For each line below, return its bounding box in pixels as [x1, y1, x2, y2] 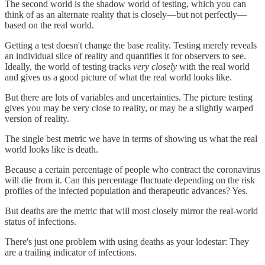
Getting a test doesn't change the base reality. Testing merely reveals [5, 40, 257, 50]
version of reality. [5, 113, 69, 124]
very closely [133, 61, 177, 72]
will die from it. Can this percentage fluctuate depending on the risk [5, 174, 255, 185]
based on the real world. [5, 20, 94, 30]
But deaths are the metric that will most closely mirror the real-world [5, 205, 258, 216]
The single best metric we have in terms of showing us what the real [5, 133, 257, 144]
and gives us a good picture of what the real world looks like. [5, 72, 232, 82]
